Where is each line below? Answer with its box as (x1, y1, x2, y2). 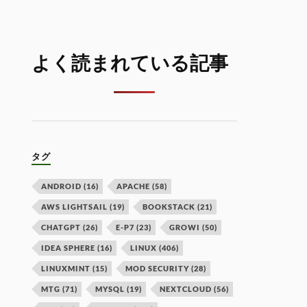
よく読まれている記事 (32, 52, 229, 74)
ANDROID (41, 181, 82, 191)
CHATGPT (41, 222, 82, 232)
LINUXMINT (41, 263, 91, 273)
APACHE (116, 181, 151, 191)
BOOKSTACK (143, 201, 196, 211)
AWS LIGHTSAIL (41, 201, 108, 211)
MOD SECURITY (125, 263, 190, 273)
